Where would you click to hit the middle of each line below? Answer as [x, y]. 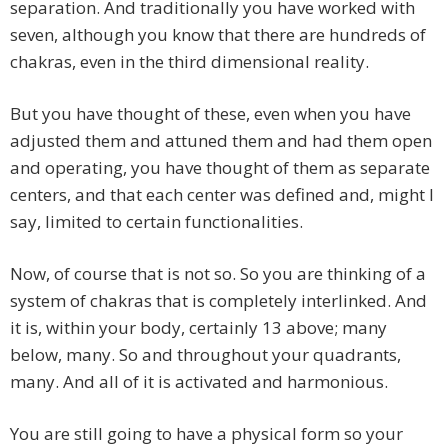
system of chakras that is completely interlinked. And [218, 301]
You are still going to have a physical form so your [206, 434]
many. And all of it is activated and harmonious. [199, 382]
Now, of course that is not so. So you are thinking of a [218, 274]
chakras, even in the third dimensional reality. [189, 62]
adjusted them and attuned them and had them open [221, 141]
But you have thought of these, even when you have [210, 114]
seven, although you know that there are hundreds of [218, 35]
